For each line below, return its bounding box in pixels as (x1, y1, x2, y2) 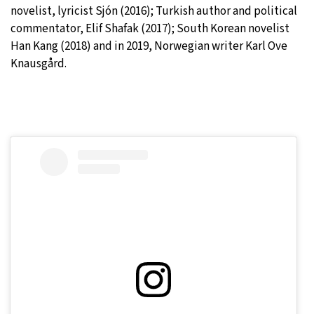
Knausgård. (11, 55, 67, 73)
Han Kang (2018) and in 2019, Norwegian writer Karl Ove (11, 38, 287, 55)
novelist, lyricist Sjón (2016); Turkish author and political (11, 3, 297, 20)
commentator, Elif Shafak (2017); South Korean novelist (11, 20, 289, 38)
